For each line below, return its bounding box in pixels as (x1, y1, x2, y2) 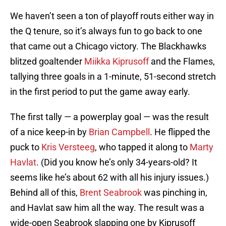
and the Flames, (149, 56, 215, 67)
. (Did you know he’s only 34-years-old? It (36, 157, 197, 168)
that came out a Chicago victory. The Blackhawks (10, 41, 206, 52)
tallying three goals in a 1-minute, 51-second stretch (10, 71, 216, 82)
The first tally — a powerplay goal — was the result (10, 111, 209, 123)
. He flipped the (150, 127, 210, 138)
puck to (10, 142, 41, 153)
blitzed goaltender (10, 56, 84, 67)
